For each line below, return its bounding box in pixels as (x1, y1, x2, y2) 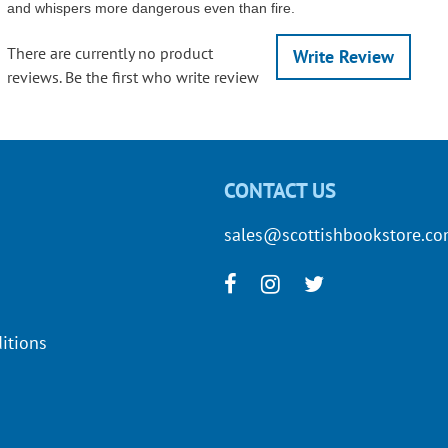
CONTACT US (224, 176, 336, 204)
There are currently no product (6, 42, 213, 63)
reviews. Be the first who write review (6, 66, 259, 87)
